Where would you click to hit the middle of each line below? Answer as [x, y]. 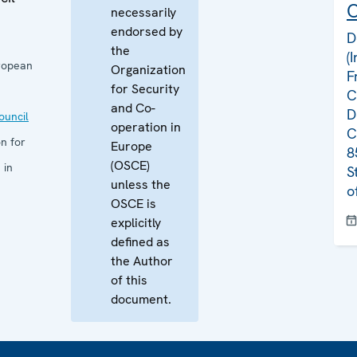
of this [129, 280]
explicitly [136, 223]
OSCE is [133, 204]
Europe [131, 146]
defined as [140, 242]
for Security [145, 89]
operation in [146, 127]
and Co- [133, 108]
